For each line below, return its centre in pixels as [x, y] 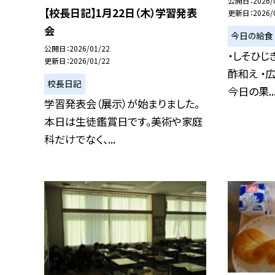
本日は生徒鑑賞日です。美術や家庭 [123, 121]
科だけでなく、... [80, 139]
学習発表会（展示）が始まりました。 [122, 103]
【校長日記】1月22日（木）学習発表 [121, 12]
